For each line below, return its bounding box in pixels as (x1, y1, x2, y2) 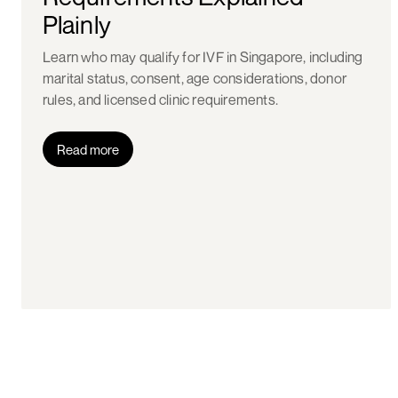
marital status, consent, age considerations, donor (43, 69, 347, 88)
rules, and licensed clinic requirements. (43, 91, 278, 109)
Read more (57, 141, 119, 158)
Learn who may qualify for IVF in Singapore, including (43, 48, 363, 67)
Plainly (43, 10, 111, 40)
